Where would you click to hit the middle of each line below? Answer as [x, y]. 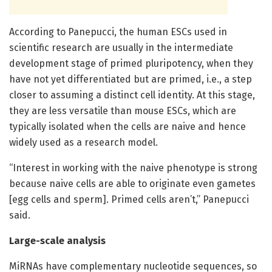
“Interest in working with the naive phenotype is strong [133, 168]
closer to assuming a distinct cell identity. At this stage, [132, 95]
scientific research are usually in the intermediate [121, 47]
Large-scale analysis [57, 240]
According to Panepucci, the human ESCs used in [118, 32]
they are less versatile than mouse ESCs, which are [123, 110]
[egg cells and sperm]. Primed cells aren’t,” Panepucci [129, 199]
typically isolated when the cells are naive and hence [127, 126]
